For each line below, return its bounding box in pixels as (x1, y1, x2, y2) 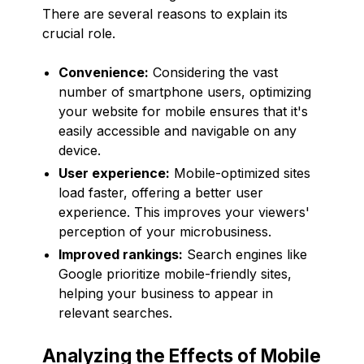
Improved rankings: (58, 245, 183, 262)
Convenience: (58, 63, 149, 80)
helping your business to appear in (58, 284, 273, 301)
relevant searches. (58, 304, 172, 321)
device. (58, 141, 101, 158)
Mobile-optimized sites (170, 164, 310, 181)
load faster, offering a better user (58, 184, 263, 201)
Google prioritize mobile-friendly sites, (58, 265, 292, 282)
